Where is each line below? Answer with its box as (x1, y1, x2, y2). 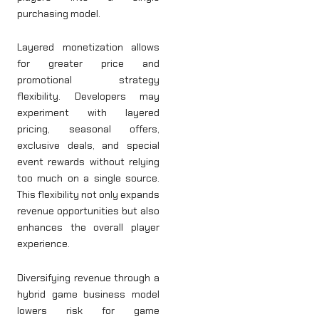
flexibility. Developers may (17, 90, 159, 103)
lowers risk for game (17, 303, 159, 317)
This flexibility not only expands (17, 188, 159, 202)
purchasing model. (17, 6, 103, 20)
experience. (17, 237, 70, 251)
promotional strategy (17, 73, 159, 87)
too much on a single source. (17, 172, 159, 185)
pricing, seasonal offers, (17, 122, 159, 136)
